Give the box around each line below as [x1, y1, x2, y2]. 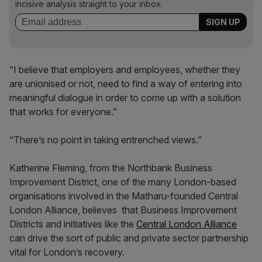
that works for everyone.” [9, 106, 119, 118]
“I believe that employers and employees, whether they [9, 64, 240, 75]
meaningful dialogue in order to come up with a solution [9, 92, 241, 104]
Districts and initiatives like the [9, 218, 136, 230]
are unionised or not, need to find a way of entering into [9, 78, 242, 89]
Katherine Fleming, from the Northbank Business [9, 162, 212, 174]
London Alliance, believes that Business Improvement [9, 204, 237, 216]
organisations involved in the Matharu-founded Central [9, 190, 238, 202]
